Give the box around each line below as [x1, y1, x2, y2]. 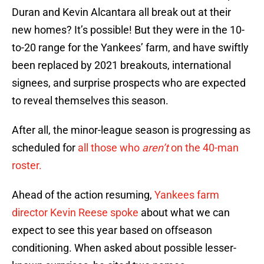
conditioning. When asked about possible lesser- [12, 242, 236, 255]
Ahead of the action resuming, [12, 189, 154, 202]
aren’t [142, 141, 171, 154]
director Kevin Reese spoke [12, 206, 138, 219]
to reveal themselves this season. [12, 94, 169, 107]
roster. [12, 159, 42, 172]
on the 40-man [171, 141, 239, 154]
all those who [78, 141, 142, 154]
